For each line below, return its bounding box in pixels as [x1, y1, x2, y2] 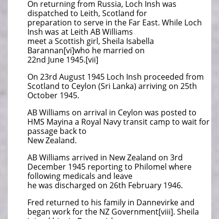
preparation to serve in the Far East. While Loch [27, 17, 202, 28]
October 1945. [27, 90, 79, 101]
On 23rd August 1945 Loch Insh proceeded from [27, 71, 204, 82]
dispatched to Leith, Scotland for [27, 8, 147, 19]
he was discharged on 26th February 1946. [27, 180, 183, 191]
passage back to [27, 126, 87, 136]
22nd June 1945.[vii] [27, 54, 98, 65]
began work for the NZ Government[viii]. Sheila [27, 206, 199, 217]
